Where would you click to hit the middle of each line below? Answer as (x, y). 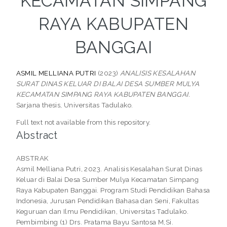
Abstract (37, 136)
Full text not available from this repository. (83, 122)
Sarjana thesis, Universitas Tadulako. (74, 105)
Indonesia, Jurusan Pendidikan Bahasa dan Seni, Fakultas (107, 201)
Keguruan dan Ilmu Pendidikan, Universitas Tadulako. (102, 212)
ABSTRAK (32, 158)
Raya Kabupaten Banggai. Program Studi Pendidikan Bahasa (113, 190)
